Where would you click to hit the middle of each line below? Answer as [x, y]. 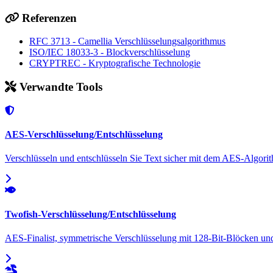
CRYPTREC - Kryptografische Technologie [115, 63]
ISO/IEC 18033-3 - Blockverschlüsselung [110, 52]
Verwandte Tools [61, 87]
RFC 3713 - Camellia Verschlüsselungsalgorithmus [127, 41]
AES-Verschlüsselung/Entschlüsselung [84, 135]
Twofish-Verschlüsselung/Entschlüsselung [90, 214]
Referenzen [49, 18]
